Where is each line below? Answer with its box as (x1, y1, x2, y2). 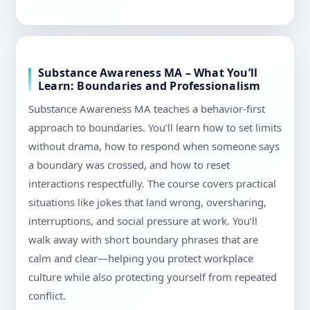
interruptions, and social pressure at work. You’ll (28, 214, 257, 228)
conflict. (28, 289, 66, 303)
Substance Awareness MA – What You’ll (38, 65, 258, 81)
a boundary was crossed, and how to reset (28, 158, 230, 172)
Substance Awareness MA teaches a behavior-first (28, 102, 265, 116)
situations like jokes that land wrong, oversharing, (28, 195, 266, 210)
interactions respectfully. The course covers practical (28, 176, 276, 191)
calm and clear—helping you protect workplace (28, 251, 253, 266)
